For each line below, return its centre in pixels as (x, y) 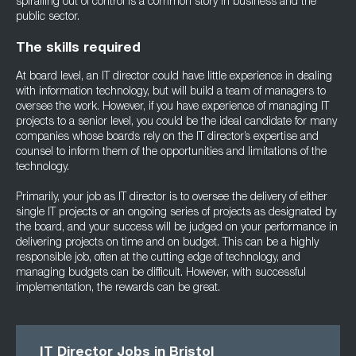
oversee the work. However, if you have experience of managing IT (172, 107)
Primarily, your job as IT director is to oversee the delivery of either (172, 198)
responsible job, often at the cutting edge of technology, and (158, 258)
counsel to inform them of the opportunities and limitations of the (171, 153)
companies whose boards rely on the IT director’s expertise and (167, 137)
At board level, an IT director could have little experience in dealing (174, 77)
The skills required (78, 49)
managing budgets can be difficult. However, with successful (161, 273)
